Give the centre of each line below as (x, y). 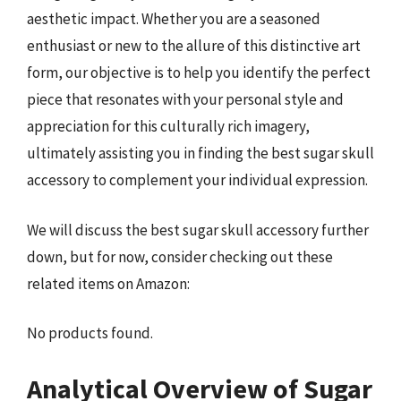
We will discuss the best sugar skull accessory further (198, 230)
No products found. (90, 333)
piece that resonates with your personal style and (185, 99)
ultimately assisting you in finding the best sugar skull (200, 153)
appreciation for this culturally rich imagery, (168, 126)
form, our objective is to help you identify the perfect (199, 73)
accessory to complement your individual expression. (197, 180)
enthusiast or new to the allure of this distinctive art (194, 46)
